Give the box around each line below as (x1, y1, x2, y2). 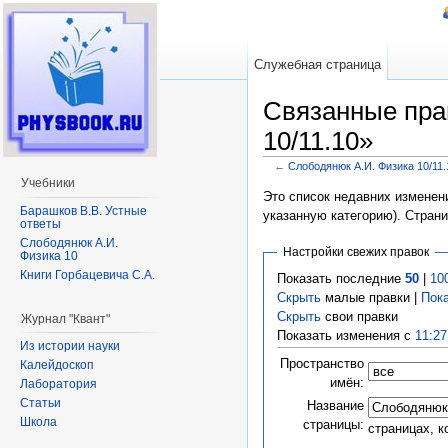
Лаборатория (20, 377, 97, 392)
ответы (20, 216, 61, 231)
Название (306, 397, 364, 413)
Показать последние (276, 270, 405, 286)
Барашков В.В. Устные (20, 203, 147, 218)
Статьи (20, 396, 61, 411)
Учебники (21, 176, 75, 190)
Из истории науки (20, 339, 120, 354)
